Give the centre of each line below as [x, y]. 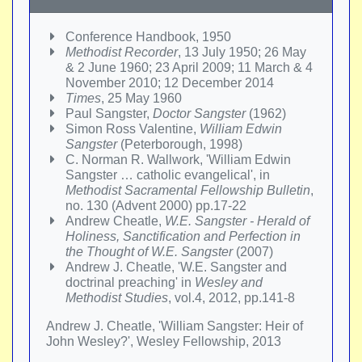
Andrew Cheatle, [115, 221]
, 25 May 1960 [141, 98]
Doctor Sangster [199, 114]
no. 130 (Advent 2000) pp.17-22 [156, 206]
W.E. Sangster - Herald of [237, 221]
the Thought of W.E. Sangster [149, 252]
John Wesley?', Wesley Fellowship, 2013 [164, 341]
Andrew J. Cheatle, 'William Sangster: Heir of [175, 326]
